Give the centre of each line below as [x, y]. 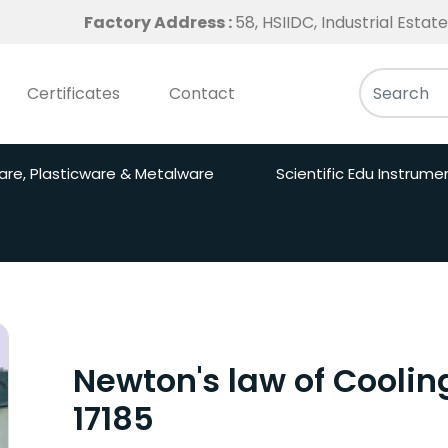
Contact [202, 93]
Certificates [73, 93]
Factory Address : [159, 22]
